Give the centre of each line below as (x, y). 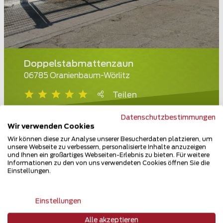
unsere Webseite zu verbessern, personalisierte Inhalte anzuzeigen (107, 147)
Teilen (125, 95)
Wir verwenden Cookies (51, 127)
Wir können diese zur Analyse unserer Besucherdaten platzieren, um (110, 139)
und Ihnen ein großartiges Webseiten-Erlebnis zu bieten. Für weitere (109, 155)
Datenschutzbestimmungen (168, 118)
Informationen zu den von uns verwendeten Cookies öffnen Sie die (109, 163)
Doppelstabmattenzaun (79, 64)
